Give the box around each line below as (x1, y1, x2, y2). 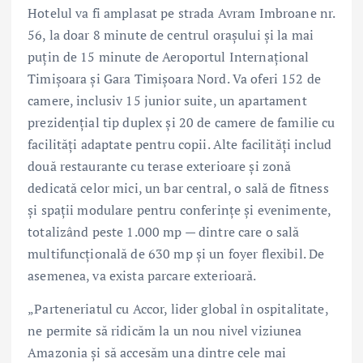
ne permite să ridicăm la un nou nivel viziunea (28, 321, 302, 340)
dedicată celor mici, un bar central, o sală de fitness (28, 178, 329, 197)
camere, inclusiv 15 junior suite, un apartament (28, 91, 307, 109)
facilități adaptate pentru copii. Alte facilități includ (28, 135, 331, 153)
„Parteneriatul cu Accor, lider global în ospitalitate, (28, 299, 328, 318)
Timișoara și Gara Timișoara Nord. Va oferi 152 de (28, 69, 321, 88)
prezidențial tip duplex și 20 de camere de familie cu (28, 113, 335, 131)
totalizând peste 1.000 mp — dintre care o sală (28, 222, 300, 241)
